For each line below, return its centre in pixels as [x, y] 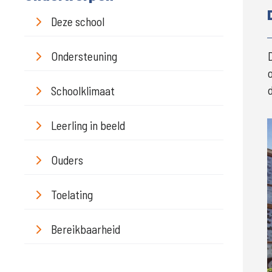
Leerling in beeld [88, 125]
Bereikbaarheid [86, 229]
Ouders [67, 160]
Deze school [78, 21]
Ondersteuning [84, 56]
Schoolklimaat [83, 90]
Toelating [72, 194]
